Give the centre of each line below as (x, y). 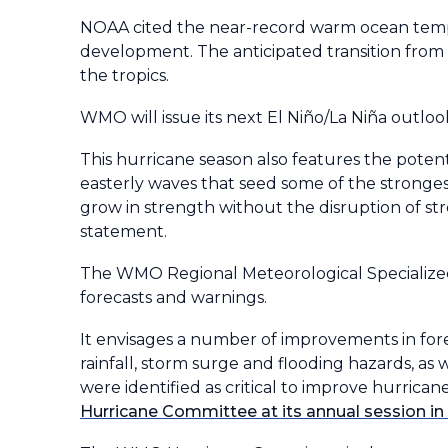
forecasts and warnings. (173, 297)
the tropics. (124, 75)
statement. (123, 231)
